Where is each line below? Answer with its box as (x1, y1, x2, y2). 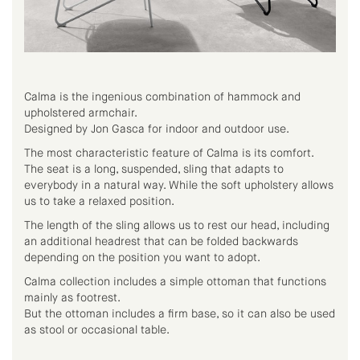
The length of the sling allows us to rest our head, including (24, 220, 329, 231)
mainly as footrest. (24, 292, 121, 304)
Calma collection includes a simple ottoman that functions (24, 276, 326, 288)
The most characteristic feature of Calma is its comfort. (24, 148, 314, 159)
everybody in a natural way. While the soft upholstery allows (24, 180, 333, 191)
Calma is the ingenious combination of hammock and (24, 92, 301, 103)
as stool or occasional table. (24, 325, 170, 336)
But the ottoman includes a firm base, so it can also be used (24, 309, 335, 320)
